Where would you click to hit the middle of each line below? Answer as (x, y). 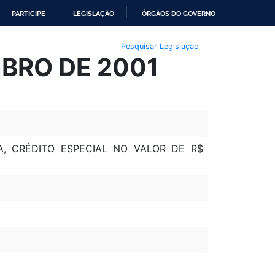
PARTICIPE (29, 14)
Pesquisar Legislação (160, 46)
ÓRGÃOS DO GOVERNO (179, 14)
